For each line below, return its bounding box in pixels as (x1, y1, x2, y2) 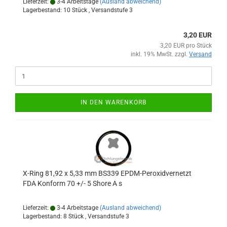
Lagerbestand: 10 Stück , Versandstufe (23, 7, 129, 14)
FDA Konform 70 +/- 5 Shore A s (23, 179, 122, 187)
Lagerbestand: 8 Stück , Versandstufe (23, 213, 126, 220)
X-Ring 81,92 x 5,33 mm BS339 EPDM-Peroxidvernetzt (23, 169, 192, 177)
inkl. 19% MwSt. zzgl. (131, 51, 189, 58)
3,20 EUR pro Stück (160, 42, 212, 49)
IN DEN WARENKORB (81, 99, 146, 106)
